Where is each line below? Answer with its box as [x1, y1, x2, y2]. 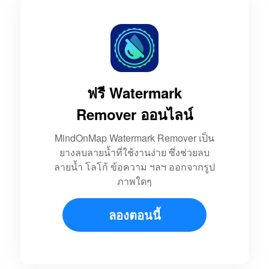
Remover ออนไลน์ [76, 104, 193, 125]
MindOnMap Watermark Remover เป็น [55, 131, 214, 145]
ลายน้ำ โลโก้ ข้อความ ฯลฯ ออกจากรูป [54, 160, 215, 174]
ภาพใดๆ [117, 174, 152, 189]
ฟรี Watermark [87, 82, 182, 103]
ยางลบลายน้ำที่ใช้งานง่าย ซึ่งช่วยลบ [59, 145, 210, 160]
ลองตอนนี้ [108, 206, 161, 224]
